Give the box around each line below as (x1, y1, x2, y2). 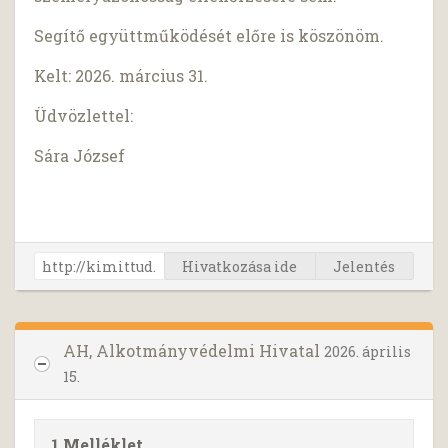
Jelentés (333, 257, 396, 277)
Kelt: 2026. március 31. (34, 65, 209, 87)
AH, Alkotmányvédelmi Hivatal (63, 340, 324, 362)
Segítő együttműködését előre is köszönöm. (34, 25, 385, 47)
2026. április (324, 342, 411, 362)
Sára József (34, 145, 126, 167)
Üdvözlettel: (34, 105, 134, 127)
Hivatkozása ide (182, 257, 298, 277)
